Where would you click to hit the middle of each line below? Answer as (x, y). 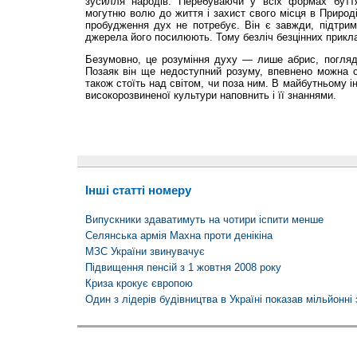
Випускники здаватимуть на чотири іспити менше (204, 220)
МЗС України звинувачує (145, 252)
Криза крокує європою (139, 284)
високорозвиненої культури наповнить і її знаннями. (210, 95)
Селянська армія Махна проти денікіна (178, 236)
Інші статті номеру (138, 190)
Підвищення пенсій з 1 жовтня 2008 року (183, 268)
